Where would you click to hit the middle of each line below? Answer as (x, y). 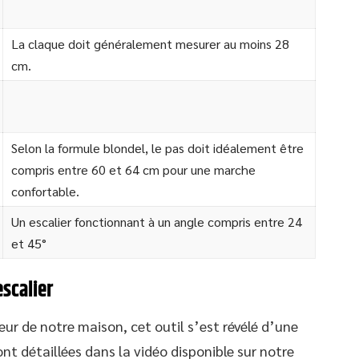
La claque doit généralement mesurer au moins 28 (150, 44)
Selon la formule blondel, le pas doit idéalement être (157, 148)
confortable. (45, 191)
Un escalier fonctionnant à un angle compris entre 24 (157, 222)
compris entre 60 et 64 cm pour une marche (133, 169)
